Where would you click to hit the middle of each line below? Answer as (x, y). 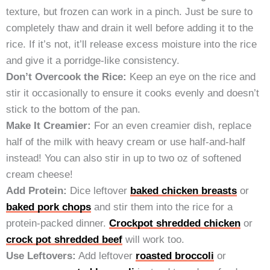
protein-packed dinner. (58, 223)
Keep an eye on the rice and (191, 77)
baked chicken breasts (184, 191)
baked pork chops (49, 207)
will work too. (153, 240)
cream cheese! (39, 174)
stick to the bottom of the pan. (73, 109)
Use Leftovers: (41, 256)
